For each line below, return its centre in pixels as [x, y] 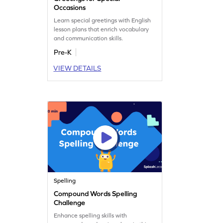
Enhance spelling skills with [91, 215]
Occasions [70, 7]
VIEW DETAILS [77, 68]
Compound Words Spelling [96, 193]
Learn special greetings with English [103, 20]
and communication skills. [89, 38]
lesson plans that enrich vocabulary [102, 29]
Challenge [70, 202]
